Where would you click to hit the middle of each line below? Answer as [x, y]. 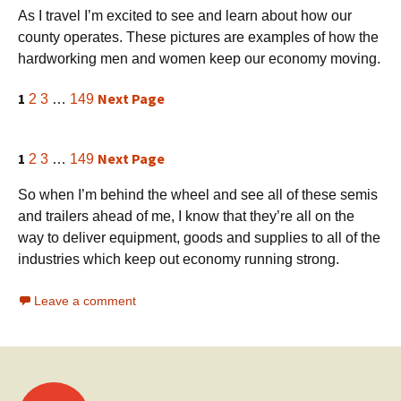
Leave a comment [85, 301]
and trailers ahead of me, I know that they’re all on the [186, 217]
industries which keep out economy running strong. [179, 260]
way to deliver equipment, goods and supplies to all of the [199, 238]
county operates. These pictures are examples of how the [198, 38]
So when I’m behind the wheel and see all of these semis [198, 195]
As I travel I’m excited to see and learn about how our [185, 16]
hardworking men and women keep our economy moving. [199, 59]
